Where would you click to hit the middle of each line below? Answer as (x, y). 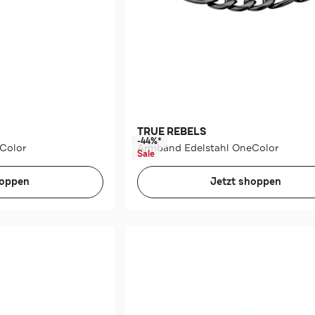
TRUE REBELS (172, 131)
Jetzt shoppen (246, 181)
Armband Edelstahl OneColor (207, 147)
